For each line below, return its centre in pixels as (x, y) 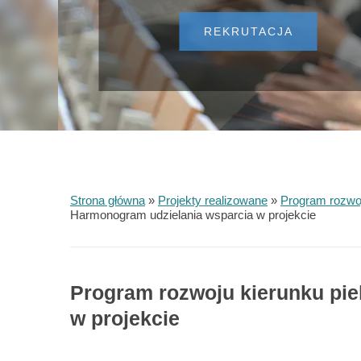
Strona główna (108, 200)
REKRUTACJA (248, 31)
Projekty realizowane (213, 200)
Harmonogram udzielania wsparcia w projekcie (193, 214)
